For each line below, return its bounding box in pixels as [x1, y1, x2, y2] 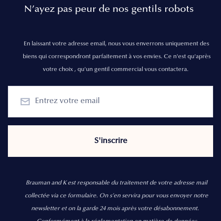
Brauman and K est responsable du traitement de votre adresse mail [26, 180, 207, 186]
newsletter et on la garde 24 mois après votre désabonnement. [31, 205, 200, 212]
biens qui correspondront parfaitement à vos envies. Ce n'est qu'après [22, 53, 211, 60]
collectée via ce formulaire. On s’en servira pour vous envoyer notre [25, 192, 208, 199]
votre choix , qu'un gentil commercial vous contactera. [43, 66, 190, 73]
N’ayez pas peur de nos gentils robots [24, 4, 194, 14]
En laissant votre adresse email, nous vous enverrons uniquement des [24, 40, 209, 47]
